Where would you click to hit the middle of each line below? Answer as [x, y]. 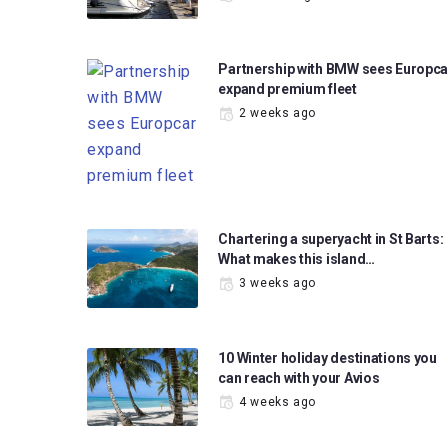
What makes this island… [296, 259]
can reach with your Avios [299, 377]
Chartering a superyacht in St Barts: [331, 239]
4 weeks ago [278, 401]
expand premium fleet [287, 89]
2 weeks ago [278, 113]
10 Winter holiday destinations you [327, 357]
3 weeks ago [278, 283]
